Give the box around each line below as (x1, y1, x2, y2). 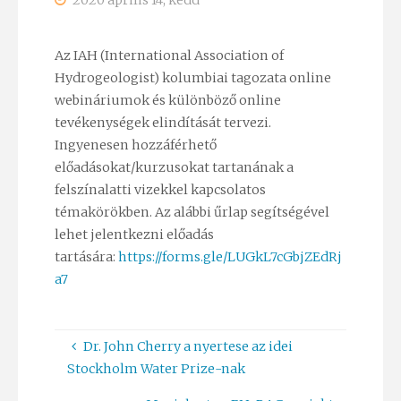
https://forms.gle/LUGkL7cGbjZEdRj (117, 249, 342, 266)
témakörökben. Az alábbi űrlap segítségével (54, 204, 329, 221)
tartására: (54, 249, 118, 266)
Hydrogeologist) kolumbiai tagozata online (54, 70, 331, 87)
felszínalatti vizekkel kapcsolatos (54, 182, 266, 199)
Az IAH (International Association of (54, 47, 284, 64)
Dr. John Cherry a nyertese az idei (82, 338, 293, 355)
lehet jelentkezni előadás (54, 226, 214, 243)
